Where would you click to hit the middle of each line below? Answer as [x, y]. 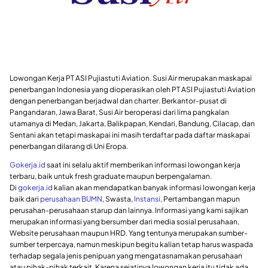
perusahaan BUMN [71, 199]
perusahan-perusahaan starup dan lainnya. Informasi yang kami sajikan [129, 210]
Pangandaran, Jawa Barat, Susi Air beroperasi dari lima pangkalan [119, 112]
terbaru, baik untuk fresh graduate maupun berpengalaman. [111, 176]
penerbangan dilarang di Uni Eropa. [69, 146]
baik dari [25, 199]
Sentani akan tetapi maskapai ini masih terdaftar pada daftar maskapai [130, 135]
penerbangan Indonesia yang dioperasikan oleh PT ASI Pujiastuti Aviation [133, 89]
